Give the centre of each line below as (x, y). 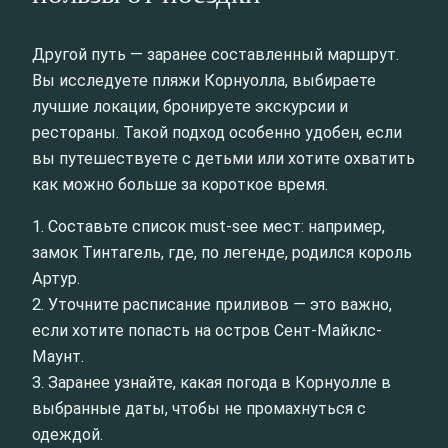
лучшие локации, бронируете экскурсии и (190, 107)
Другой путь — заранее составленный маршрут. (215, 55)
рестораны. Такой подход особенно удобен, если (217, 133)
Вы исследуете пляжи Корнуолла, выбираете (204, 81)
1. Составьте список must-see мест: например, (208, 227)
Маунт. (58, 357)
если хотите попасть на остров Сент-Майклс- (207, 331)
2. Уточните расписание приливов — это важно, (212, 305)
